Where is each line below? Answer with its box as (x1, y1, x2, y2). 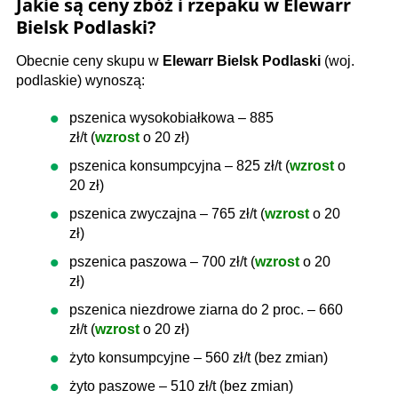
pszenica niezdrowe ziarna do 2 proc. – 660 (69, 302, 343, 317)
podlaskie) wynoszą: (16, 73, 145, 88)
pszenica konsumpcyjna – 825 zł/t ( (69, 158, 290, 173)
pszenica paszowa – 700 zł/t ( (69, 254, 255, 269)
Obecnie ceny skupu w (16, 53, 163, 68)
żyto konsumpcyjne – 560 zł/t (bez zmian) (69, 350, 328, 365)
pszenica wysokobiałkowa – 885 (69, 110, 274, 125)
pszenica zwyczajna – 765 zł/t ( (69, 206, 265, 221)
